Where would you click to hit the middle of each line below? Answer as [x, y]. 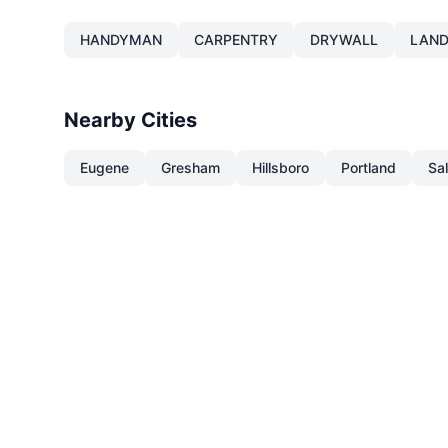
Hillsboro [280, 167]
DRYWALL [344, 39]
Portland [368, 167]
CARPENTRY [236, 39]
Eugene [104, 167]
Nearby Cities [130, 120]
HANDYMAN [121, 39]
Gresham [190, 167]
